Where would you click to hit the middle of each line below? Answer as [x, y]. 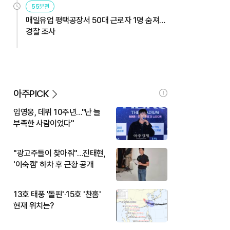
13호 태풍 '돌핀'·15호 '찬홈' [57, 194]
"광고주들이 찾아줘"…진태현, [59, 153]
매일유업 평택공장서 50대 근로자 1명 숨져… [95, 20]
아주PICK [31, 93]
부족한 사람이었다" [44, 123]
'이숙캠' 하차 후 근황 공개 [53, 164]
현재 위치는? [34, 205]
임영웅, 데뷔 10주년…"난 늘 [57, 112]
